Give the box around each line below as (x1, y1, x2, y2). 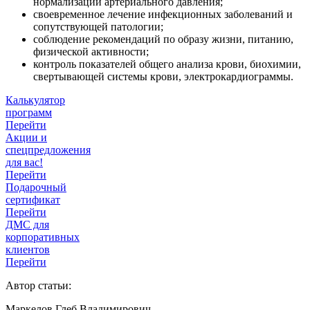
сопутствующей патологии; (33, 21, 163, 33)
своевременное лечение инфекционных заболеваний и (33, 8, 293, 21)
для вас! (6, 156, 43, 169)
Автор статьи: (6, 280, 71, 292)
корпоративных (6, 231, 80, 244)
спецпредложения (6, 144, 91, 156)
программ (6, 107, 52, 119)
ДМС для (6, 219, 49, 231)
